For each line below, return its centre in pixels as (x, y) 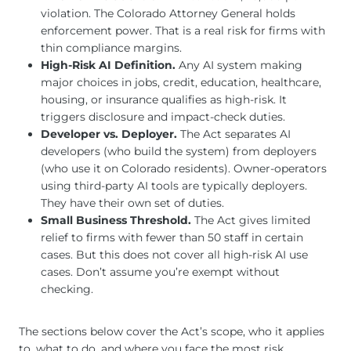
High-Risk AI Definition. (108, 65)
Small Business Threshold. (116, 220)
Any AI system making (239, 65)
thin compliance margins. (111, 47)
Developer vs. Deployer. (109, 134)
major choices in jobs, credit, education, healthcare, (181, 82)
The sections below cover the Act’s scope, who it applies (172, 331)
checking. (67, 289)
